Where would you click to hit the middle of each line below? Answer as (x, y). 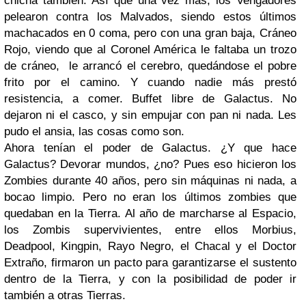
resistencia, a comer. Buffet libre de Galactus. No (150, 99)
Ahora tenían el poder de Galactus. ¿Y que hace (150, 148)
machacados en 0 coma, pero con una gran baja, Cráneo (150, 33)
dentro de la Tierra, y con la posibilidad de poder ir (150, 279)
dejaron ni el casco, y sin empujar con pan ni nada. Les (150, 115)
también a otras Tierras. (65, 295)
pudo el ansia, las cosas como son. (94, 131)
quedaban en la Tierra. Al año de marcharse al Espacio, (150, 213)
